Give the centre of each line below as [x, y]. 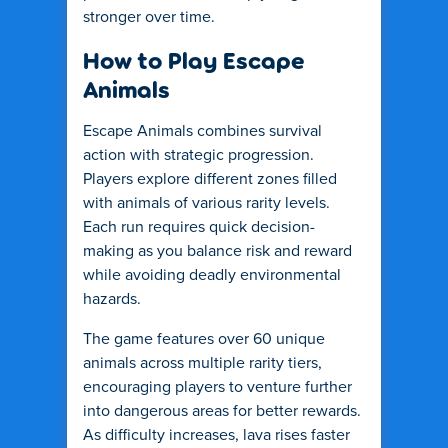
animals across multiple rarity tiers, [202, 363]
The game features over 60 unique [204, 339]
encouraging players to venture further [217, 387]
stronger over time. [149, 17]
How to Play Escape [194, 59]
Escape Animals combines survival [202, 131]
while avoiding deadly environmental [212, 275]
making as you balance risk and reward [217, 251]
